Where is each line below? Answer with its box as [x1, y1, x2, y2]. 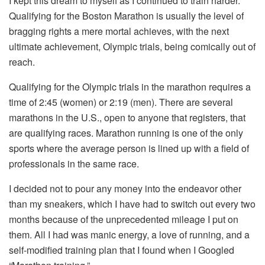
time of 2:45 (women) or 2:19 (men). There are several [9, 95, 233, 109]
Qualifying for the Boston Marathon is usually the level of [9, 9, 244, 23]
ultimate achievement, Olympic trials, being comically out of [9, 40, 256, 54]
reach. [9, 55, 35, 69]
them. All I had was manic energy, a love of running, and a [9, 228, 250, 242]
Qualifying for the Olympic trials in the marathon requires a [9, 80, 251, 94]
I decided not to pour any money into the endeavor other [9, 182, 241, 196]
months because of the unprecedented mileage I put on [9, 212, 238, 227]
